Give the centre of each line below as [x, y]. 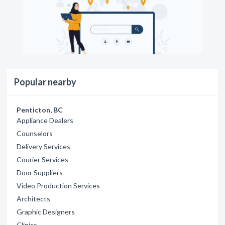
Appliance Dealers [45, 120]
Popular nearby [45, 82]
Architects [33, 198]
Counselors [35, 133]
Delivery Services [43, 146]
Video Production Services [58, 185]
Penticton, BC [40, 109]
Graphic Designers [46, 211]
